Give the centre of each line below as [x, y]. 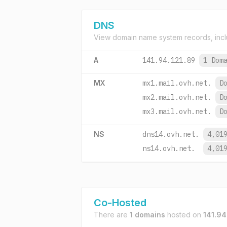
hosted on [184, 215]
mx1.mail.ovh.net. [177, 83]
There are [112, 215]
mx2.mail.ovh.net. [177, 97]
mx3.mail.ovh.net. [177, 111]
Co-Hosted [120, 203]
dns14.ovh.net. [171, 134]
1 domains [147, 215]
